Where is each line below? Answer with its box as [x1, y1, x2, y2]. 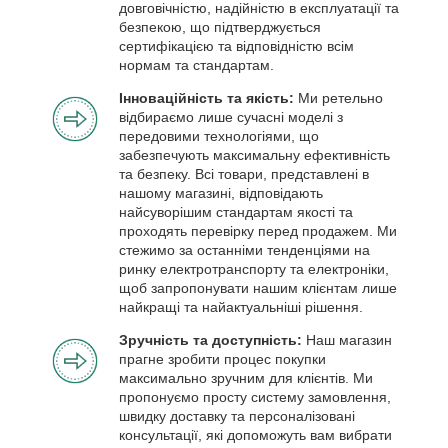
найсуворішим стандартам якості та [119, 203, 353, 220]
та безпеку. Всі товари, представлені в [119, 165, 369, 182]
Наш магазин [306, 331, 392, 348]
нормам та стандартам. [119, 56, 274, 73]
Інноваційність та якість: [119, 89, 298, 106]
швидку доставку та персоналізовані [119, 407, 355, 424]
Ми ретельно [298, 89, 383, 106]
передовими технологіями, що [119, 127, 319, 144]
